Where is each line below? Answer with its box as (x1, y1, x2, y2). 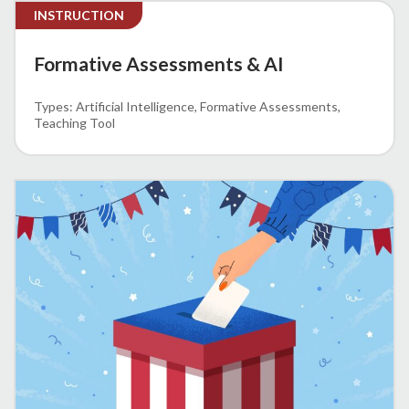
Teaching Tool (34, 114, 115, 131)
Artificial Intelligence (76, 98, 194, 114)
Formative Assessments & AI (34, 51, 284, 75)
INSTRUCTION (34, 6, 124, 23)
